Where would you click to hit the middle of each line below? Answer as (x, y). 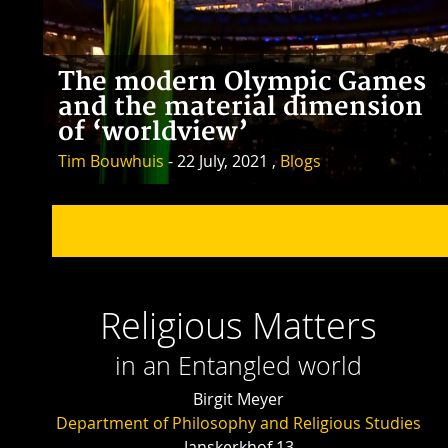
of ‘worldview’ (153, 133)
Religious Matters (239, 325)
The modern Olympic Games (242, 83)
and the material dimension (240, 108)
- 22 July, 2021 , (222, 161)
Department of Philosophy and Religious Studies (239, 423)
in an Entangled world (239, 366)
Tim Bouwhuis (111, 161)
